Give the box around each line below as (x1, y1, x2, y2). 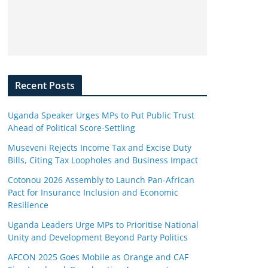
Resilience (8, 199, 48, 211)
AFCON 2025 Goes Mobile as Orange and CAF (8, 251, 188, 263)
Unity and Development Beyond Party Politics (8, 232, 188, 243)
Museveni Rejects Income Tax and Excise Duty (8, 142, 191, 153)
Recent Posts (15, 79, 75, 92)
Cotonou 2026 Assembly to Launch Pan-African (8, 174, 194, 185)
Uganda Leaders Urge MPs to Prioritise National (8, 219, 199, 230)
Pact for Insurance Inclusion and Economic (8, 187, 178, 198)
